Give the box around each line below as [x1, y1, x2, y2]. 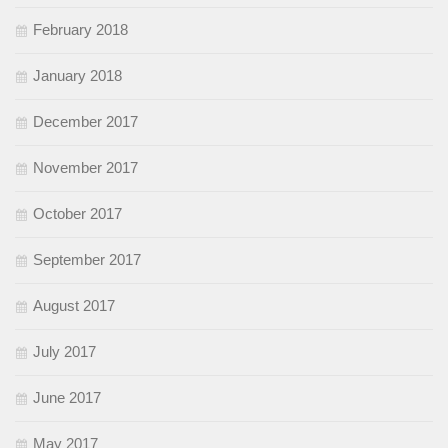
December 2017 [33, 113, 138, 131]
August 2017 [33, 297, 115, 315]
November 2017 [33, 159, 138, 177]
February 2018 [33, 21, 128, 39]
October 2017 [33, 205, 122, 223]
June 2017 [33, 389, 101, 407]
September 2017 [33, 251, 141, 269]
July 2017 [33, 343, 96, 361]
